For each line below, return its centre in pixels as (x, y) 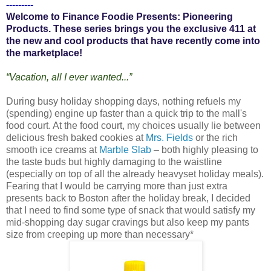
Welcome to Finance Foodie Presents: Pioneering (119, 16)
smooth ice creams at (53, 149)
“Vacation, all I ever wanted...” (69, 77)
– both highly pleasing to (205, 149)
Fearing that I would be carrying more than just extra (117, 186)
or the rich (215, 137)
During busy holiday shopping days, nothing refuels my (123, 101)
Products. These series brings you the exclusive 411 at (131, 28)
